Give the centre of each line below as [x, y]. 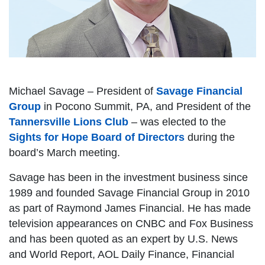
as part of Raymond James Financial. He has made [130, 209]
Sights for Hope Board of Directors [97, 138]
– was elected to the [177, 122]
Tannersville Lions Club [69, 122]
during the [210, 138]
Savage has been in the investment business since [128, 178]
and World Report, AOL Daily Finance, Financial [122, 255]
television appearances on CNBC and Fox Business [131, 224]
